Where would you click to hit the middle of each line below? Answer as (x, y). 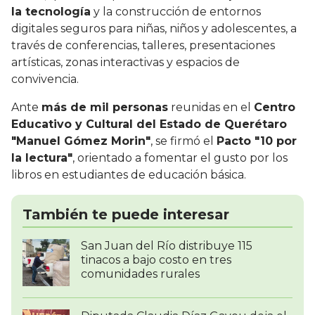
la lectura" (42, 158)
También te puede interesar (126, 215)
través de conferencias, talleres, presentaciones (143, 46)
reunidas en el (211, 108)
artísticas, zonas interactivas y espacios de (126, 63)
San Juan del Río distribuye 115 (167, 246)
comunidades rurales (140, 274)
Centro (275, 108)
